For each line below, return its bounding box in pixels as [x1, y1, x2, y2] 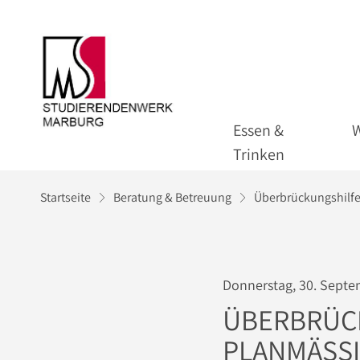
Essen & [233, 120, 284, 141]
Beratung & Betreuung [113, 189, 231, 207]
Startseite [40, 189, 91, 207]
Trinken [233, 144, 284, 166]
